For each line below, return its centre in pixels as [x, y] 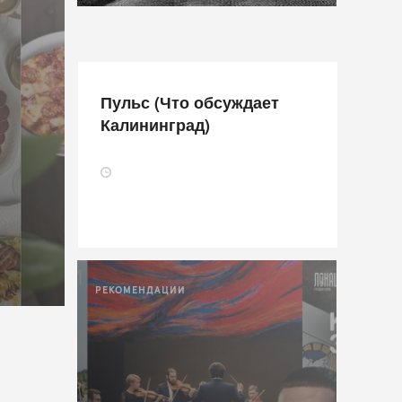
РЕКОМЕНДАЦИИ [141, 290]
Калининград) [155, 125]
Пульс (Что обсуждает [189, 103]
